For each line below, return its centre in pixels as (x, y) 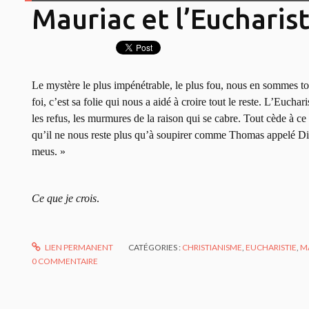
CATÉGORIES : (156, 248)
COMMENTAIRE (68, 261)
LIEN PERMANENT (79, 248)
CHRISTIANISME (212, 248)
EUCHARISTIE (271, 248)
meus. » (49, 152)
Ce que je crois (64, 199)
